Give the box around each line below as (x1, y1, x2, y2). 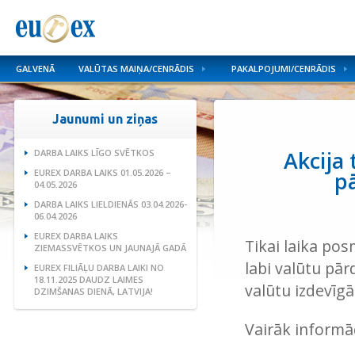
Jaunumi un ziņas (52, 112, 158, 126)
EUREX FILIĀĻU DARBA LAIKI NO (33, 261, 164, 273)
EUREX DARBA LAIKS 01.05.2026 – (33, 166, 171, 178)
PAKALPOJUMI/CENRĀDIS (231, 63, 336, 74)
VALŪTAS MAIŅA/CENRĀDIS (78, 63, 194, 74)
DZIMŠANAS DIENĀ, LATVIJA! (33, 285, 153, 297)
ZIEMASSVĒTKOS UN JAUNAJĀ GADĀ (33, 242, 186, 254)
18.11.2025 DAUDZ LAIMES (33, 273, 143, 285)
